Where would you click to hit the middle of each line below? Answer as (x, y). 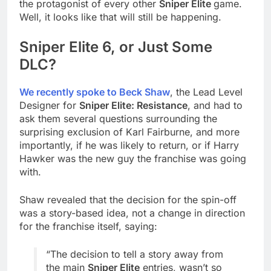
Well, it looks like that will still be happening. (120, 17)
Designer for (49, 106)
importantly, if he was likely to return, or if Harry (129, 145)
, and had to (215, 106)
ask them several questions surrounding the (118, 119)
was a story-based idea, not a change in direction (132, 213)
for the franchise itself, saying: (88, 227)
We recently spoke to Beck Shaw (95, 92)
